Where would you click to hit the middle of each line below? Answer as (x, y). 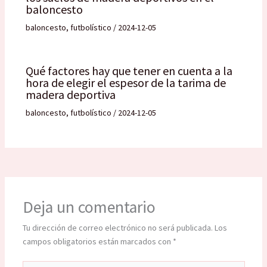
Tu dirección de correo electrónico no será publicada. (117, 228)
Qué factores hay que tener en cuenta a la (129, 71)
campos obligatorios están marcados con (97, 242)
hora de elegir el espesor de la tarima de (125, 83)
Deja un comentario (89, 207)
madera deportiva (70, 95)
